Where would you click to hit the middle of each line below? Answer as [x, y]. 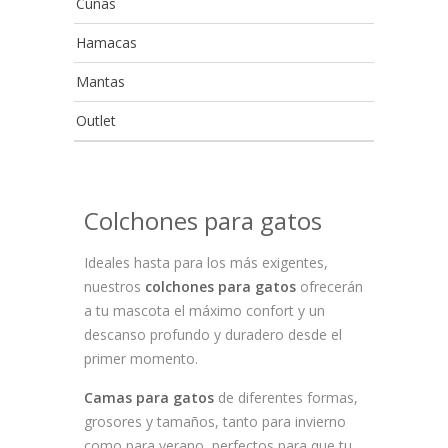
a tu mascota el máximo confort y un [204, 310]
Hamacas [106, 42]
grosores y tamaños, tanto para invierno [215, 421]
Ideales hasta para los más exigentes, [206, 262]
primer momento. [141, 358]
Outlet [96, 120]
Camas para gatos [149, 397]
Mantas [100, 81]
